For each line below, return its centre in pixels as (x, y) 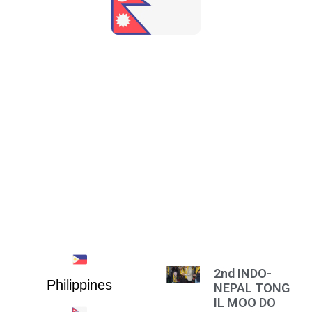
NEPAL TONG (252, 288)
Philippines (80, 284)
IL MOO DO (245, 303)
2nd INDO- (243, 274)
